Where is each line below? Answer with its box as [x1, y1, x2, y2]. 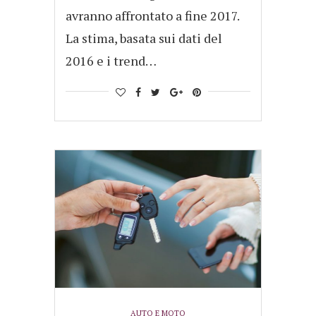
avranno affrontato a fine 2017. [66, 7, 239, 25]
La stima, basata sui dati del [66, 30, 222, 47]
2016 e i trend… [66, 52, 157, 70]
